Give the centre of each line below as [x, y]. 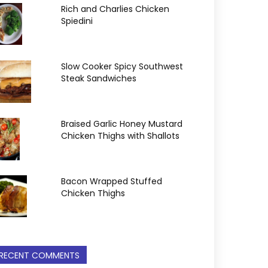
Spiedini [77, 21]
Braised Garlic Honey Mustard [122, 124]
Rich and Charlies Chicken [115, 9]
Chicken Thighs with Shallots [120, 136]
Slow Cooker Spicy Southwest [122, 66]
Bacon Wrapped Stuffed [112, 181]
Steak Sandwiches [99, 78]
